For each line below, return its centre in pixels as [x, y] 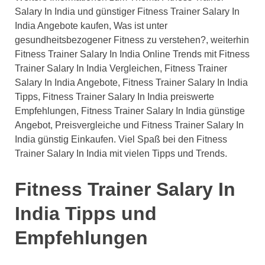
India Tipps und [86, 214]
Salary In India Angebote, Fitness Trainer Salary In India [131, 82]
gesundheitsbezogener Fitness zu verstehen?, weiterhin [132, 40]
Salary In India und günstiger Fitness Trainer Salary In [127, 11]
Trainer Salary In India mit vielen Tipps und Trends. [121, 153]
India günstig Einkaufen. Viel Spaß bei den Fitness [121, 139]
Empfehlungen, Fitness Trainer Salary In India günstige [130, 111]
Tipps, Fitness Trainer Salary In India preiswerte [114, 96]
